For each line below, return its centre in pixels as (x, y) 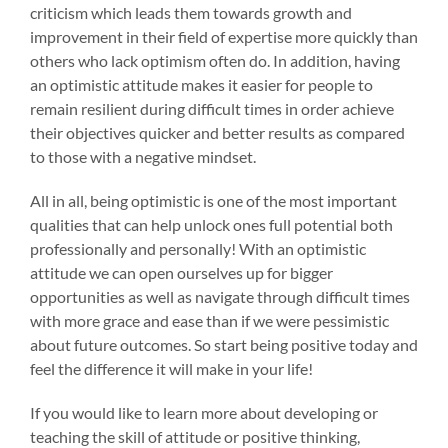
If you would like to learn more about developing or (203, 412)
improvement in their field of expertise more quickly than (223, 36)
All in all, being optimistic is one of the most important (213, 200)
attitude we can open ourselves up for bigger (181, 272)
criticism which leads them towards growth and (190, 12)
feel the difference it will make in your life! (171, 368)
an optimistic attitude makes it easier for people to (201, 84)
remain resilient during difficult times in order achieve (211, 108)
